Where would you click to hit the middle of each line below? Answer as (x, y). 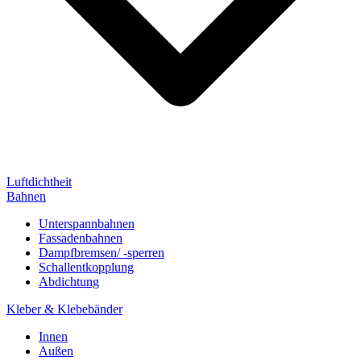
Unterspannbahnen (87, 223)
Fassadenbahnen (81, 238)
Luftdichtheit (39, 181)
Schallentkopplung (86, 267)
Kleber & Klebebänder (64, 309)
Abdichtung (69, 281)
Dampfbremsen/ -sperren (102, 252)
